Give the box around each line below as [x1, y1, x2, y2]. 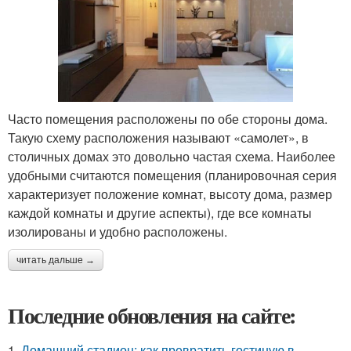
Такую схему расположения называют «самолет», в [8, 128, 309, 147]
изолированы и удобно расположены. [8, 223, 227, 241]
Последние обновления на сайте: [8, 299, 296, 332]
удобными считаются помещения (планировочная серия [8, 166, 337, 185]
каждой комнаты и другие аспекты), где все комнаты [8, 204, 312, 223]
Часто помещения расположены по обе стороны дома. [8, 110, 327, 128]
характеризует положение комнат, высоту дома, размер [8, 185, 332, 204]
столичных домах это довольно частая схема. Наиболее [8, 147, 335, 166]
